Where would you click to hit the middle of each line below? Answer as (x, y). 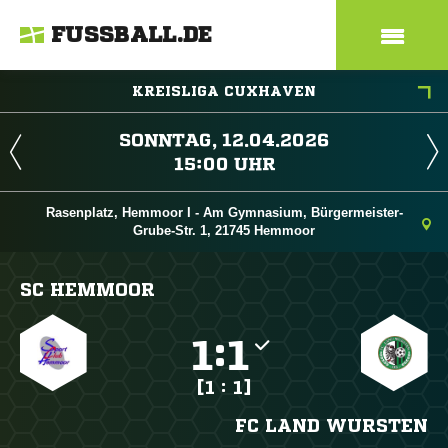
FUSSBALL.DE (132, 35)
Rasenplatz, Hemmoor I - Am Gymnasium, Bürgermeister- (224, 212)
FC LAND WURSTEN (331, 425)
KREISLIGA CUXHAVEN (224, 91)
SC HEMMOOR (87, 289)
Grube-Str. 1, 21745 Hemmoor (224, 230)
